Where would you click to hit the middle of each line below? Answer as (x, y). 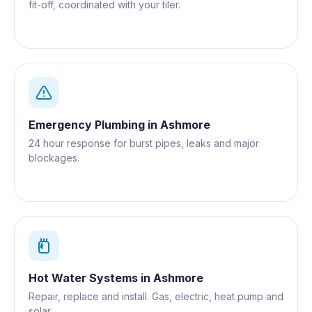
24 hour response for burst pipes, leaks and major (144, 143)
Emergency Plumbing (87, 124)
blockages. (54, 157)
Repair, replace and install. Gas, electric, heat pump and (156, 296)
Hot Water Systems (83, 278)
